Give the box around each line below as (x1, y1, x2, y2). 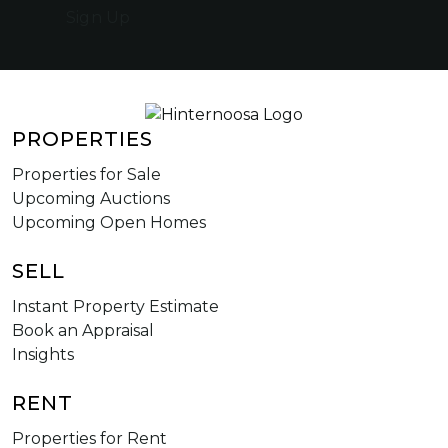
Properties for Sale (12, 165, 161, 185)
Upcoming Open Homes (12, 213, 206, 233)
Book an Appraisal (12, 321, 154, 341)
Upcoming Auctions (12, 189, 170, 209)
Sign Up (66, 7, 130, 27)
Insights (12, 345, 74, 365)
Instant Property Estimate (12, 297, 219, 317)
